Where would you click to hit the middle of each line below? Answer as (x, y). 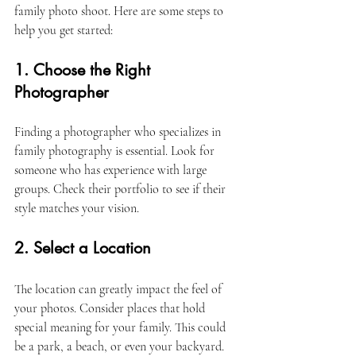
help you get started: (64, 30)
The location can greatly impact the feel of (120, 289)
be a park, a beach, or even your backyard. (121, 346)
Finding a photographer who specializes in (119, 132)
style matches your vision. (78, 208)
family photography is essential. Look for (116, 151)
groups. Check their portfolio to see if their (122, 189)
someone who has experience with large (112, 170)
